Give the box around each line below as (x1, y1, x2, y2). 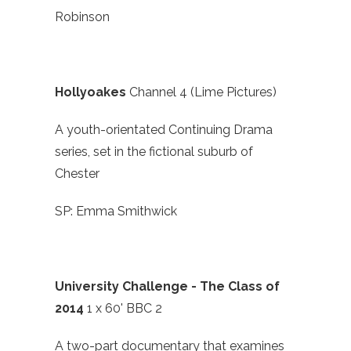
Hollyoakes (55, 85, 129, 100)
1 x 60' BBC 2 (87, 301, 162, 317)
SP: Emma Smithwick (55, 204, 177, 219)
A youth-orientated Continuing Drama (55, 122, 273, 138)
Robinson (55, 9, 110, 25)
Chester (55, 166, 100, 182)
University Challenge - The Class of (55, 279, 280, 295)
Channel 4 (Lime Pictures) (129, 85, 277, 100)
